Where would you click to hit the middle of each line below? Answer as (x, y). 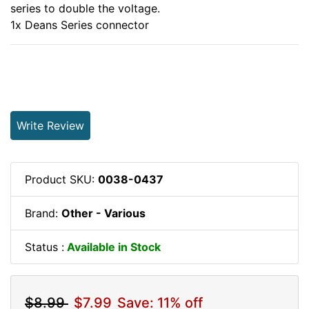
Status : (44, 247)
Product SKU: (61, 179)
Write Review (50, 125)
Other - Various (103, 213)
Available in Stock (112, 247)
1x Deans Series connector (80, 24)
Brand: (43, 213)
